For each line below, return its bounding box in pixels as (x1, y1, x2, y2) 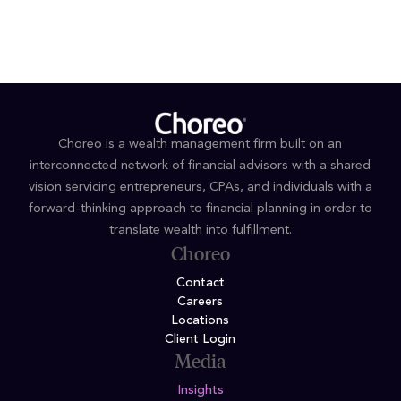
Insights (176, 384, 224, 397)
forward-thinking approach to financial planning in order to (28, 202, 372, 217)
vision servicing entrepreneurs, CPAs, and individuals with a (28, 181, 372, 195)
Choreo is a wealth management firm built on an (58, 138, 343, 152)
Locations (171, 314, 230, 328)
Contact (175, 277, 225, 290)
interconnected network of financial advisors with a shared (30, 159, 371, 174)
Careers (177, 295, 224, 309)
